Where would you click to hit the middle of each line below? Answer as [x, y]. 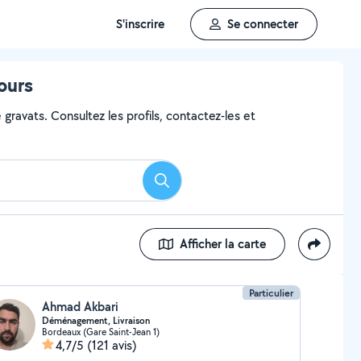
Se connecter [263, 24]
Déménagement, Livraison [95, 321]
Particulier [272, 293]
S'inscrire [140, 24]
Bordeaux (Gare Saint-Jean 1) [100, 332]
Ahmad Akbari [80, 307]
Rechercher [191, 185]
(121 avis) [112, 345]
